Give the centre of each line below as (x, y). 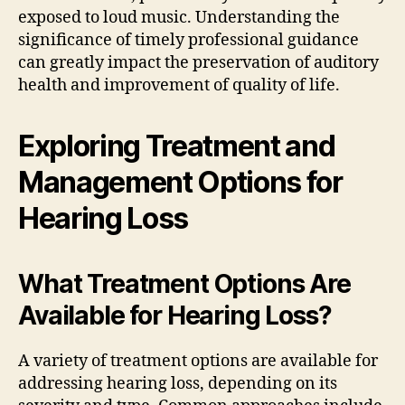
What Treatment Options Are (184, 283)
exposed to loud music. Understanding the (179, 17)
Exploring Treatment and (177, 146)
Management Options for (180, 182)
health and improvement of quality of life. (179, 85)
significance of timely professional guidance (188, 40)
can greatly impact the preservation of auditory (198, 62)
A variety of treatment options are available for (198, 361)
